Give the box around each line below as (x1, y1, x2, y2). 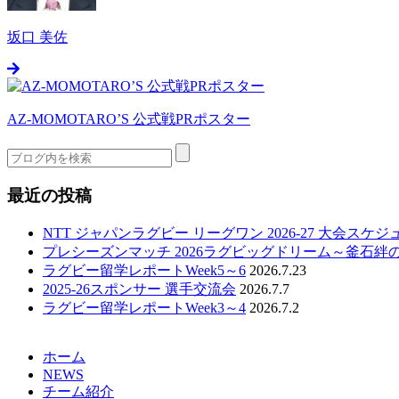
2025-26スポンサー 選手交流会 (43, 281, 236, 297)
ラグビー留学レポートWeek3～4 (43, 299, 246, 315)
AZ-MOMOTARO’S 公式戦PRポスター (7, 111, 250, 127)
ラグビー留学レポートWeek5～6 (43, 262, 246, 278)
